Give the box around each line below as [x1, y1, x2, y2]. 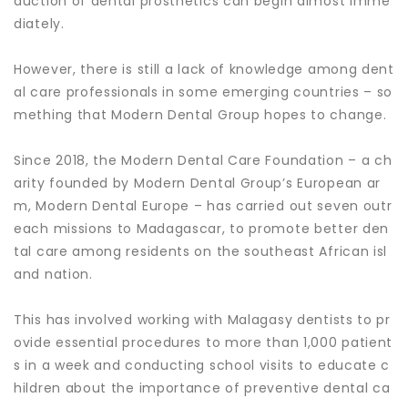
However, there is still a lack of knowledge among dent [14, 60, 394, 78]
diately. [14, 15, 65, 33]
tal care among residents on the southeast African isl [14, 242, 388, 260]
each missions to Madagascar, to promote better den [14, 219, 390, 238]
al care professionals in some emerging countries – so [14, 83, 393, 101]
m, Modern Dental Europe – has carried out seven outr [14, 197, 393, 215]
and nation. [14, 265, 93, 283]
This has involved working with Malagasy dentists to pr [14, 311, 391, 329]
